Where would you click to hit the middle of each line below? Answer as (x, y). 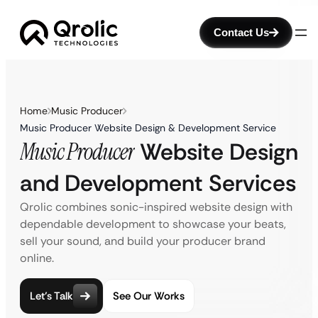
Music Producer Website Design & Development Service (148, 128)
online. (37, 258)
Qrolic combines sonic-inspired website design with (156, 207)
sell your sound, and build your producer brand (143, 241)
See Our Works (149, 296)
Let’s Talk (51, 296)
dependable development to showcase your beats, (153, 224)
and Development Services (158, 183)
